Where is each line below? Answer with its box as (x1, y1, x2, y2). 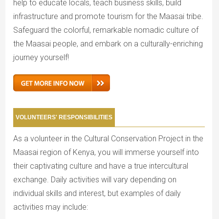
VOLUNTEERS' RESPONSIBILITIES (15, 114, 112, 121)
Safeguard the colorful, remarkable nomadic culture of (13, 25, 198, 35)
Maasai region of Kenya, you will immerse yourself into (13, 148, 199, 157)
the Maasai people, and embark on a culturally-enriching (13, 39, 203, 49)
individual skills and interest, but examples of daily (13, 189, 181, 198)
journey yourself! (13, 53, 69, 63)
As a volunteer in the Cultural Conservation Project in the (13, 134, 203, 144)
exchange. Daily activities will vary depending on (13, 175, 176, 185)
